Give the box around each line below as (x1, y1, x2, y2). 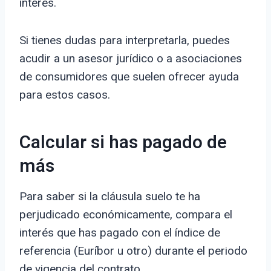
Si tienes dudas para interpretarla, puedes (19, 33, 230, 48)
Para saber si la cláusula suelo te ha (19, 189, 200, 204)
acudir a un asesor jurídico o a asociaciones (19, 51, 242, 66)
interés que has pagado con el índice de (19, 226, 220, 240)
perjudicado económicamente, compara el (19, 207, 232, 222)
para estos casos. (19, 88, 110, 102)
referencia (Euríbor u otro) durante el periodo (19, 244, 247, 258)
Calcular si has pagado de (19, 129, 227, 157)
